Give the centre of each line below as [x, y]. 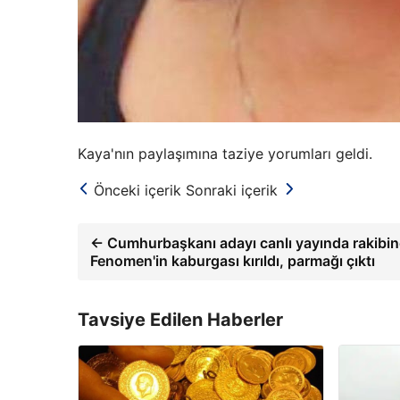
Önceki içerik [137, 191]
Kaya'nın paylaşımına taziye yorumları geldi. [225, 154]
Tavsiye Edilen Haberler [180, 320]
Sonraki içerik [232, 191]
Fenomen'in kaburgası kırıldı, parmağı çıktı [233, 261]
